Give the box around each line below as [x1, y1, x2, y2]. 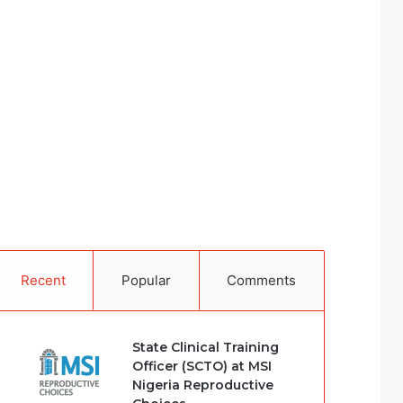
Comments [227, 272, 297, 289]
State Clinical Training [132, 339, 280, 355]
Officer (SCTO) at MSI [132, 358, 273, 374]
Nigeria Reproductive [132, 377, 274, 393]
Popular [121, 272, 171, 289]
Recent [20, 272, 66, 289]
